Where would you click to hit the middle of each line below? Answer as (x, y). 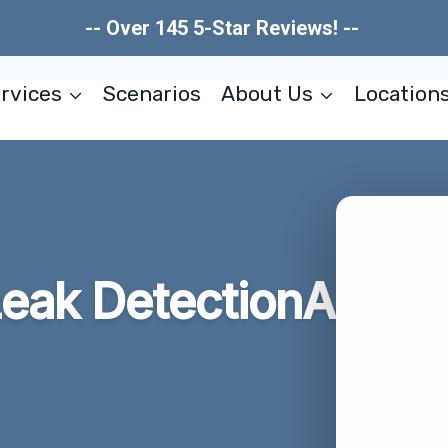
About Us (266, 93)
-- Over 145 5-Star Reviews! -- (224, 28)
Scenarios (152, 93)
